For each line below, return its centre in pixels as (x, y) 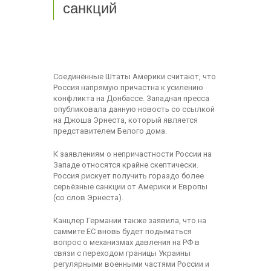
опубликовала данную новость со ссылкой (134, 109)
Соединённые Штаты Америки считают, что (134, 76)
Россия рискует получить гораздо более (128, 175)
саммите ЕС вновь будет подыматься (122, 231)
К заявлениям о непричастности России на (132, 154)
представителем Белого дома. (110, 131)
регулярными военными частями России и (131, 264)
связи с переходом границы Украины (122, 253)
